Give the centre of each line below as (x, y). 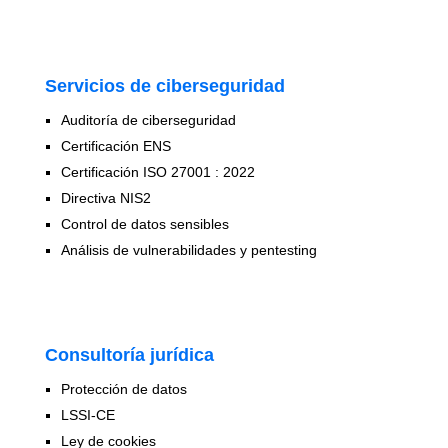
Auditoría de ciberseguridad (148, 120)
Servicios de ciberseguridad (164, 86)
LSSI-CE (87, 415)
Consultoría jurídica (129, 355)
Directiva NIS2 (105, 198)
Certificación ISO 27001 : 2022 (157, 172)
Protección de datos (123, 389)
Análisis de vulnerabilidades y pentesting (188, 250)
